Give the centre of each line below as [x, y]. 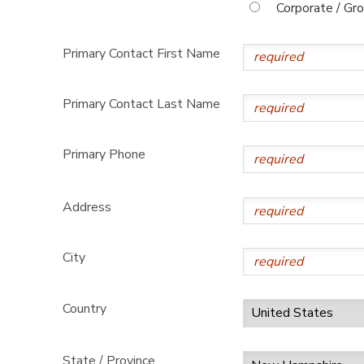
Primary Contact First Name [141, 53]
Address [87, 207]
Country [84, 308]
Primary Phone [104, 155]
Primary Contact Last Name [141, 104]
